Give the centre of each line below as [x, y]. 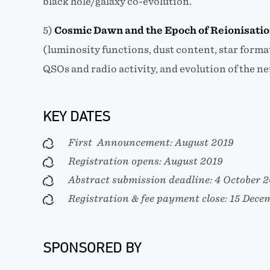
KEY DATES [76, 116]
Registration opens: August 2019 [145, 161]
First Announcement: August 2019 [151, 143]
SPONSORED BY [92, 247]
